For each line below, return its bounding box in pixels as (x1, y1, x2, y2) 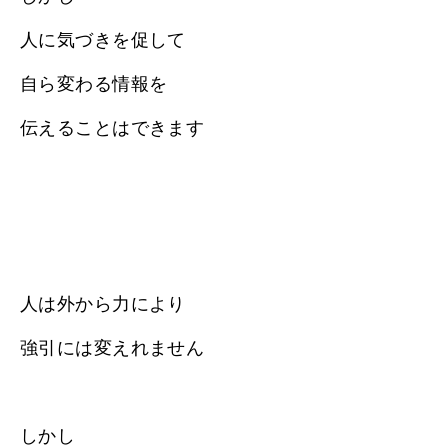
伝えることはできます (20, 117, 205, 138)
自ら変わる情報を (20, 73, 168, 94)
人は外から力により (20, 293, 186, 314)
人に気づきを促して (20, 29, 186, 50)
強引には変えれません (20, 337, 205, 358)
